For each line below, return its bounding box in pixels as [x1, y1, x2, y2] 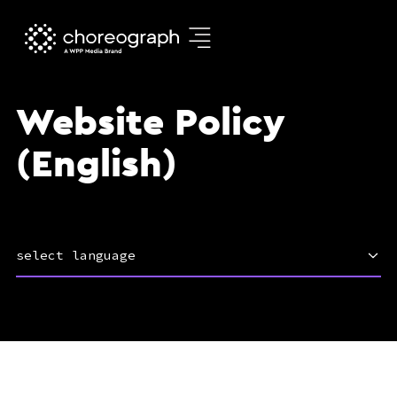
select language [15, 247, 136, 264]
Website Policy [15, 103, 285, 142]
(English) [15, 144, 177, 183]
